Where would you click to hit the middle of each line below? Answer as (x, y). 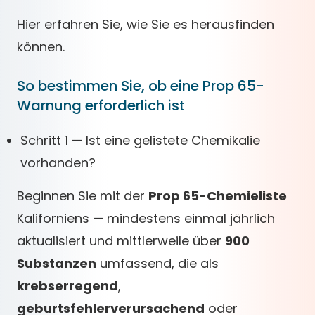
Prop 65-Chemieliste (218, 196)
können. (41, 47)
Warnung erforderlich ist (101, 105)
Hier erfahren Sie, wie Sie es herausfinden (146, 24)
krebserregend (67, 286)
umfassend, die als (157, 263)
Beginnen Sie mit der (83, 196)
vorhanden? (58, 163)
